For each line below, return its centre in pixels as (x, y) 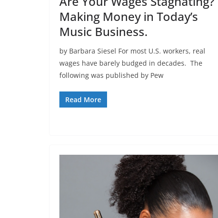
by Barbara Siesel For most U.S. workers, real (132, 51)
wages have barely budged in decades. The (131, 63)
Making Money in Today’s (129, 16)
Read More (83, 99)
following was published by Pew (111, 75)
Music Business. (103, 31)
